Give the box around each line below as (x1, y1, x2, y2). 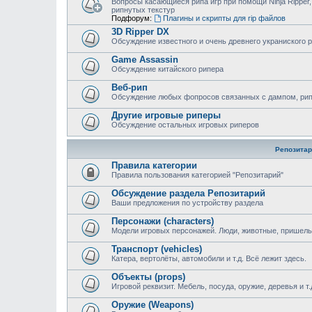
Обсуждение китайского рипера (111, 65, 224, 73)
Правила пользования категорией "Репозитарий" (111, 171, 283, 179)
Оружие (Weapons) (111, 299, 194, 310)
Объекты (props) (111, 272, 185, 282)
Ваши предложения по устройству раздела (111, 198, 263, 207)
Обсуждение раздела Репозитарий (111, 188, 265, 198)
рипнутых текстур (111, 6, 175, 14)
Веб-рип (111, 82, 148, 93)
